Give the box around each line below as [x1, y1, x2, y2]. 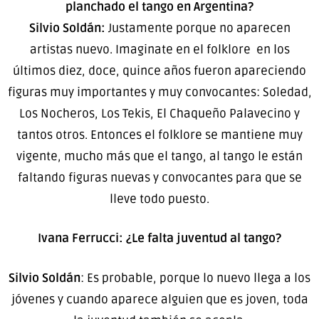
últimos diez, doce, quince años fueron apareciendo [13, 63, 306, 78]
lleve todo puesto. [110, 191, 209, 206]
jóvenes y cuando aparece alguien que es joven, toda [11, 291, 308, 307]
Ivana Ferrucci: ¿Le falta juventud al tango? [38, 231, 281, 246]
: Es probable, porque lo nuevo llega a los [80, 270, 310, 286]
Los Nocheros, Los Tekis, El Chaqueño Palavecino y [19, 105, 300, 121]
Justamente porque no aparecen [108, 20, 291, 36]
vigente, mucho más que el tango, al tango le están [16, 148, 303, 164]
